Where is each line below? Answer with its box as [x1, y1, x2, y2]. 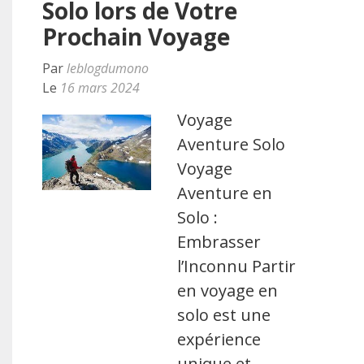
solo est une [177, 304, 271, 326]
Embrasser [177, 231, 262, 253]
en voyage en [177, 279, 279, 301]
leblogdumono [67, 59, 149, 77]
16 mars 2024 [60, 79, 140, 97]
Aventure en [177, 182, 273, 204]
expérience [177, 328, 262, 350]
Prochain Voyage [42, 21, 230, 52]
